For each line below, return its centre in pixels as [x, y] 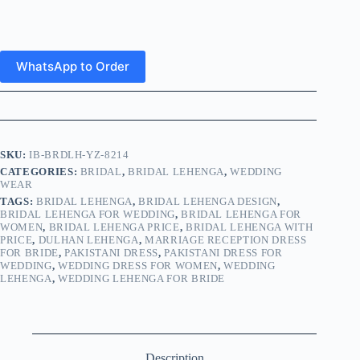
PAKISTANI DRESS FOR [223, 252]
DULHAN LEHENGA [88, 239]
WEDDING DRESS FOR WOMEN [137, 265]
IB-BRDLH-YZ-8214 [79, 154]
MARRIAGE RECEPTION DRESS [225, 239]
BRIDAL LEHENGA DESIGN [208, 201]
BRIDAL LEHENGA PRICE [114, 227]
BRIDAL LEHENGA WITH [249, 227]
